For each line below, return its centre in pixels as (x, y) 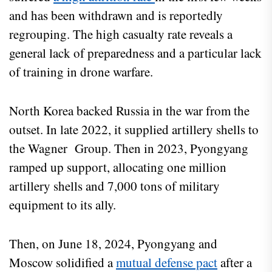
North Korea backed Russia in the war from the (129, 111)
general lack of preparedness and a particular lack (135, 53)
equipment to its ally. (65, 205)
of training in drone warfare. (85, 72)
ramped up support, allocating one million (118, 167)
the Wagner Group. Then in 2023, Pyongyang (129, 148)
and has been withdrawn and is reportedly (116, 15)
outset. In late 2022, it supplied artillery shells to (134, 130)
